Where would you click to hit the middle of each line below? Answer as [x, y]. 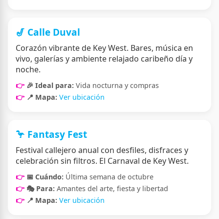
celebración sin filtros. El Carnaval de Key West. [102, 161]
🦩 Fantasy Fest [51, 134]
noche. [28, 69]
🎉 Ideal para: [50, 85]
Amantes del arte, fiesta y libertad [111, 188]
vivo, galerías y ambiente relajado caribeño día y [104, 58]
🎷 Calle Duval [48, 32]
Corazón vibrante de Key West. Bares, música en [104, 48]
